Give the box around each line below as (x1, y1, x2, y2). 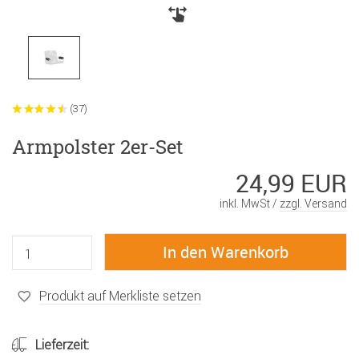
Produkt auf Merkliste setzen (39, 287, 201, 304)
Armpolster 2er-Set (12, 134, 184, 160)
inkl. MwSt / (220, 196, 280, 212)
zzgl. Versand (280, 196, 347, 212)
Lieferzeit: (35, 337, 89, 353)
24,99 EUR (236, 167, 347, 200)
